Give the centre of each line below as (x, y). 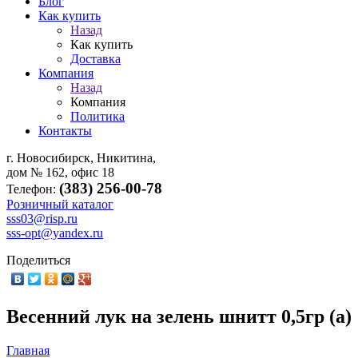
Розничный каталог (60, 204)
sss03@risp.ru (42, 219)
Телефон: (33, 189)
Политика (97, 116)
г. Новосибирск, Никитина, (81, 158)
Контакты (65, 131)
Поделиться (38, 260)
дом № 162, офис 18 (64, 172)
